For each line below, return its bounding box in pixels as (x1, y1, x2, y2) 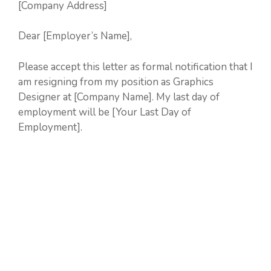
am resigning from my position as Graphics (18, 74, 214, 89)
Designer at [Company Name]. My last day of (18, 90, 220, 104)
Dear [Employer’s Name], (18, 29, 132, 44)
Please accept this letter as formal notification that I (18, 59, 253, 74)
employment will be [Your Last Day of (18, 105, 191, 119)
